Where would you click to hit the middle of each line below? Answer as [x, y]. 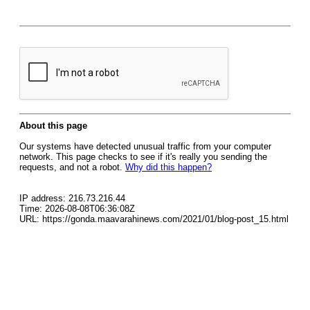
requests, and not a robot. [72, 167]
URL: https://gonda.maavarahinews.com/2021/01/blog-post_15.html [154, 219]
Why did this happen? [168, 167]
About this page [53, 126]
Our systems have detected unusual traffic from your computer [145, 146]
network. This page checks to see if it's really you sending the [143, 157]
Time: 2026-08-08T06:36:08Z [77, 209]
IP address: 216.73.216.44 [72, 198]
